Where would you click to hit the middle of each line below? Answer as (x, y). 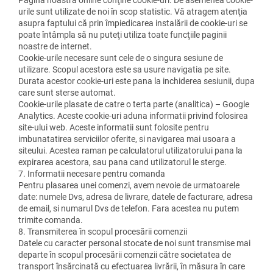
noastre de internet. (55, 46)
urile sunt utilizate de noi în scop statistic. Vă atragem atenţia (133, 11)
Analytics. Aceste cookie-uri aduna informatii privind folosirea (133, 115)
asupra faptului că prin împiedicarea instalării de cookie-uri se (133, 23)
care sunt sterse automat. (67, 92)
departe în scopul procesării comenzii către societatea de (125, 254)
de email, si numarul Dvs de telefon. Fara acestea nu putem (129, 208)
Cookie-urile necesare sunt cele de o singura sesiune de (121, 58)
